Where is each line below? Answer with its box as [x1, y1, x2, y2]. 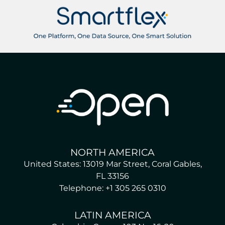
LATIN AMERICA [74, 209, 151, 221]
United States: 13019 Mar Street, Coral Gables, [23, 159, 202, 169]
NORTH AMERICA [70, 146, 155, 159]
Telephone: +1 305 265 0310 [59, 183, 166, 193]
